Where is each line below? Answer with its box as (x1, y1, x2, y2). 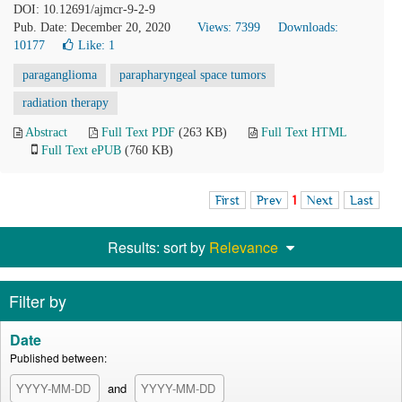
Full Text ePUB (41, 144, 121, 157)
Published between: (10, 350, 107, 365)
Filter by (9, 289, 66, 312)
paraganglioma (22, 68, 97, 82)
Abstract (25, 126, 67, 139)
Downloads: (278, 21, 338, 34)
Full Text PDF (101, 126, 175, 139)
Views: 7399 (197, 21, 260, 34)
